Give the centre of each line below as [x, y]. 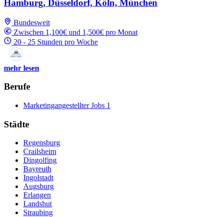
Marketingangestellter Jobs [64, 105]
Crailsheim [40, 152]
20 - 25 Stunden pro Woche [56, 42]
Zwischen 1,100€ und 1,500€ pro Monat [76, 32]
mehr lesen [22, 68]
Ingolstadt [38, 178]
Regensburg [42, 143]
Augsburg [39, 186]
